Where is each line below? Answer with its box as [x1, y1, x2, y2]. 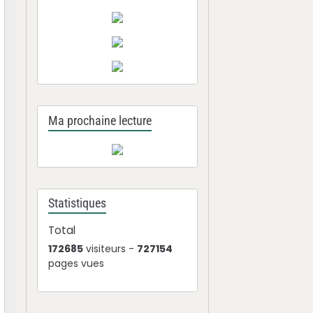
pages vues [48, 256, 105, 270]
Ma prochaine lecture [48, 113, 152, 128]
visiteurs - [83, 242, 138, 256]
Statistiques [48, 196, 107, 210]
